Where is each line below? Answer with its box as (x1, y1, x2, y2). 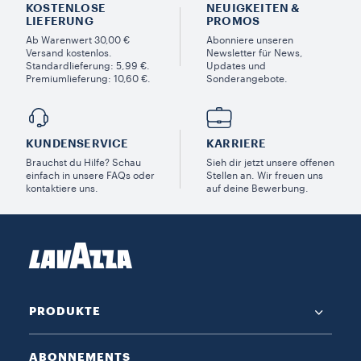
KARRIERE (206, 137, 267, 149)
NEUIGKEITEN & (206, 2, 300, 14)
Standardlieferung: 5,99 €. (26, 60, 150, 71)
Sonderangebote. (206, 73, 288, 84)
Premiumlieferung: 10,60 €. (26, 73, 151, 84)
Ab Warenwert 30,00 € (26, 35, 130, 45)
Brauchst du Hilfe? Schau (26, 157, 141, 168)
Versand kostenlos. (26, 48, 112, 58)
